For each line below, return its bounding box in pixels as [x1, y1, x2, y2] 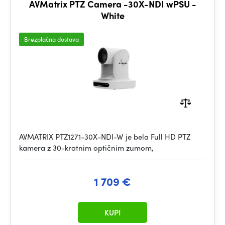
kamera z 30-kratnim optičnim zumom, [19, 142, 154, 153]
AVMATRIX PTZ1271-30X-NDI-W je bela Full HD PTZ [19, 131, 190, 142]
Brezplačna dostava [24, 35, 79, 44]
